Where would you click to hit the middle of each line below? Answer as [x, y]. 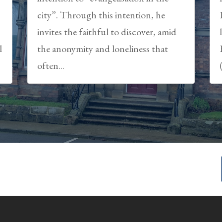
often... [51, 66]
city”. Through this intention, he [101, 15]
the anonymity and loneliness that [102, 49]
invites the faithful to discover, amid [107, 32]
